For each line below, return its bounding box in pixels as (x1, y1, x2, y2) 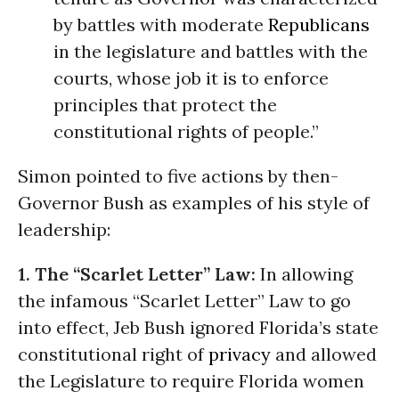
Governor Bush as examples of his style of (18, 191, 370, 214)
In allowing (260, 263, 353, 285)
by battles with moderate (53, 13, 268, 36)
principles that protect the (53, 94, 277, 116)
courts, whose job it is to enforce (53, 67, 329, 89)
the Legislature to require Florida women (18, 370, 364, 392)
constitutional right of (18, 343, 208, 365)
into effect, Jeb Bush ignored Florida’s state (18, 316, 379, 338)
